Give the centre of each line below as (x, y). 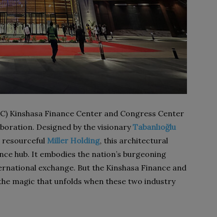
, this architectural (134, 140)
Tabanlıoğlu (154, 127)
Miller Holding (73, 140)
